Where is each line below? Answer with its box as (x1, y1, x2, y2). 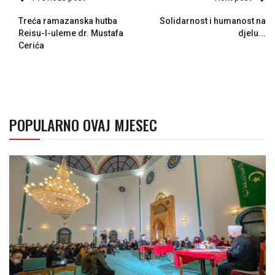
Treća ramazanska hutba (18, 15, 117, 26)
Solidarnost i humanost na (160, 15, 266, 26)
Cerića (18, 40, 44, 50)
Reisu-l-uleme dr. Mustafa (18, 28, 123, 38)
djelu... (238, 28, 266, 38)
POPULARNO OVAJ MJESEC (9, 113, 157, 136)
